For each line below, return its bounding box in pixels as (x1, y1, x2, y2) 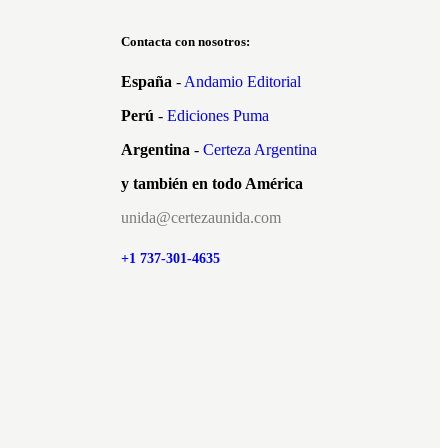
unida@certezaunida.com (121, 208, 281, 226)
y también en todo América (121, 174, 303, 192)
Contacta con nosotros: (121, 34, 250, 50)
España (121, 72, 172, 90)
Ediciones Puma (167, 106, 269, 124)
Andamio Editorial (184, 72, 301, 90)
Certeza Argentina (203, 140, 317, 158)
